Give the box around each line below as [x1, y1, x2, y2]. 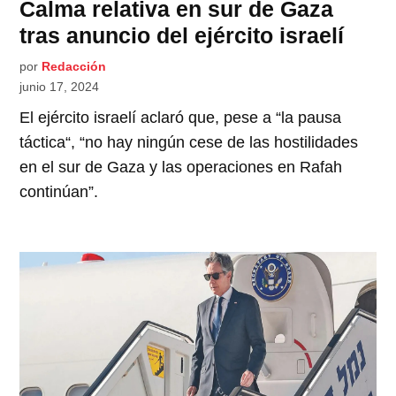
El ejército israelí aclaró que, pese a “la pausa [19, 109, 342, 127]
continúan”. [19, 183, 99, 202]
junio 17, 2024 [19, 80, 100, 95]
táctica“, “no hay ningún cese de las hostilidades [19, 133, 359, 152]
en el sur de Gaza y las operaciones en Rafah [19, 158, 343, 177]
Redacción [42, 59, 107, 74]
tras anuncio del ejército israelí [19, 23, 345, 49]
